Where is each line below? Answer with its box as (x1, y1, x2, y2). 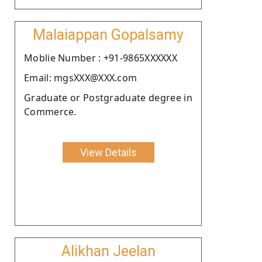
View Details (80, 146, 137, 158)
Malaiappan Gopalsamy (33, 26, 184, 43)
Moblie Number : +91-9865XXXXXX (24, 51, 177, 64)
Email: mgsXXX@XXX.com (24, 71, 137, 84)
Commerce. (24, 105, 77, 118)
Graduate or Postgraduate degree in (24, 91, 192, 104)
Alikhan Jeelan (61, 242, 156, 260)
